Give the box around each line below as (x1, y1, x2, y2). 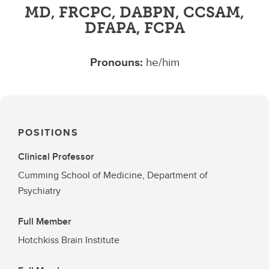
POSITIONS (18, 125, 79, 139)
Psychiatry (18, 184, 61, 198)
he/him (145, 53, 180, 70)
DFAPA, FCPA (84, 18, 185, 37)
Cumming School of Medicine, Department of (18, 168, 208, 182)
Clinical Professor (18, 150, 94, 163)
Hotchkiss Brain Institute (18, 233, 119, 247)
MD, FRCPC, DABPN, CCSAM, (25, 2, 244, 22)
